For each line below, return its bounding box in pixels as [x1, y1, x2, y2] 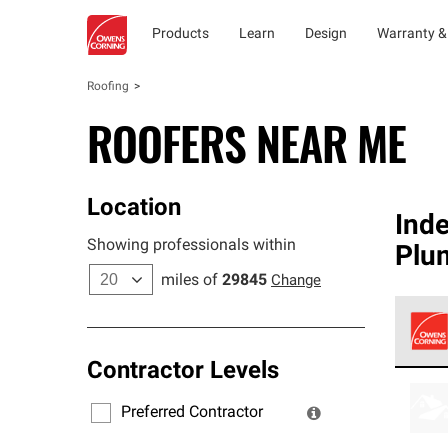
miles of [161, 273, 218, 289]
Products [152, 27, 209, 42]
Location [87, 197, 181, 221]
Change [271, 274, 321, 289]
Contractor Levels [87, 360, 279, 384]
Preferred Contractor [121, 404, 263, 421]
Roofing [87, 81, 129, 93]
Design [305, 27, 347, 42]
